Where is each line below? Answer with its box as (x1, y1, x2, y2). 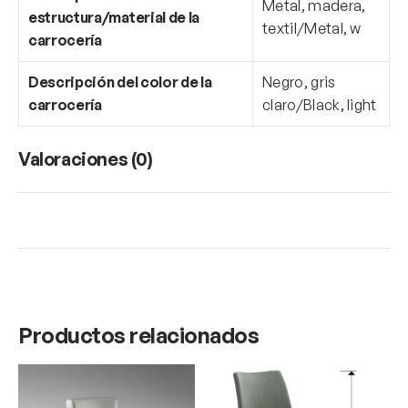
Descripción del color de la (28, 72, 212, 91)
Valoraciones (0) (18, 147, 153, 170)
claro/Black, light (262, 95, 377, 114)
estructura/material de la (28, 7, 199, 26)
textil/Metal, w (262, 18, 362, 37)
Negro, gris (262, 72, 336, 91)
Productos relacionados (18, 321, 260, 349)
